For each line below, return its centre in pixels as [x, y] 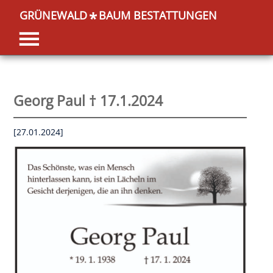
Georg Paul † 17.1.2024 [88, 101]
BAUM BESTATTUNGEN [158, 15]
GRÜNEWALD [54, 15]
